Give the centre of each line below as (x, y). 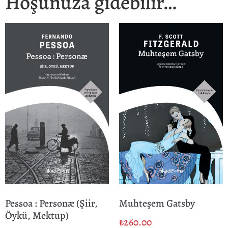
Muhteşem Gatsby (157, 204)
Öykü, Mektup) (37, 216)
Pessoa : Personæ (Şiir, (51, 204)
